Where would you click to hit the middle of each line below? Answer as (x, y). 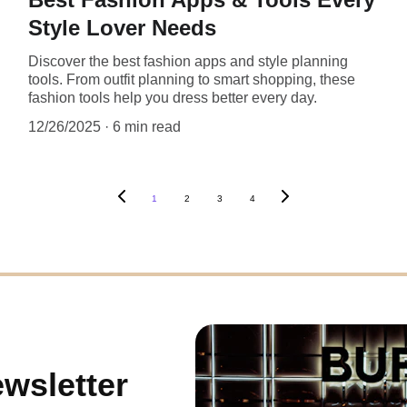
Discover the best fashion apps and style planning (188, 61)
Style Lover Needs (122, 27)
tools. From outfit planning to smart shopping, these (191, 79)
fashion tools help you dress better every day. (172, 97)
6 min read (146, 126)
